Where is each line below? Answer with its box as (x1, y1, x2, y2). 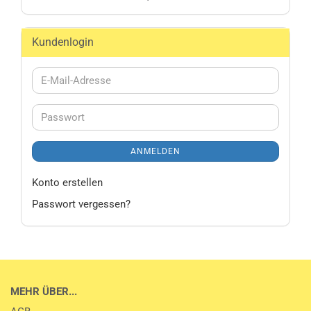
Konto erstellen (32, 176, 103, 189)
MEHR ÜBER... (10, 285, 77, 298)
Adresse (40, 103, 78, 116)
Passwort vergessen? (32, 198, 131, 210)
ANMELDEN (131, 146, 180, 156)
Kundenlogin (32, 35, 94, 49)
